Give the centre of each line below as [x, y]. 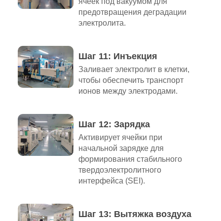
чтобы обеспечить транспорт [131, 80]
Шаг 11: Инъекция [118, 56]
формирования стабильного [130, 159]
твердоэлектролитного [120, 170]
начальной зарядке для [121, 148]
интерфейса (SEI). [111, 181]
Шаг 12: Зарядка [114, 125]
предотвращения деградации [132, 12]
